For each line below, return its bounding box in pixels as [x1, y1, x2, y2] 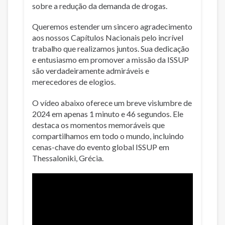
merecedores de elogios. [32, 77, 116, 87]
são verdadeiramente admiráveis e [32, 66, 149, 76]
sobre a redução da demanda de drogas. [32, 1, 167, 11]
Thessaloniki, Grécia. [32, 153, 103, 163]
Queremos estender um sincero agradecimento [32, 22, 192, 32]
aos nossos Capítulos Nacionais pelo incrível [32, 33, 183, 43]
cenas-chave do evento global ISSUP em [32, 142, 169, 152]
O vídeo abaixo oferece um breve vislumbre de [32, 97, 192, 107]
